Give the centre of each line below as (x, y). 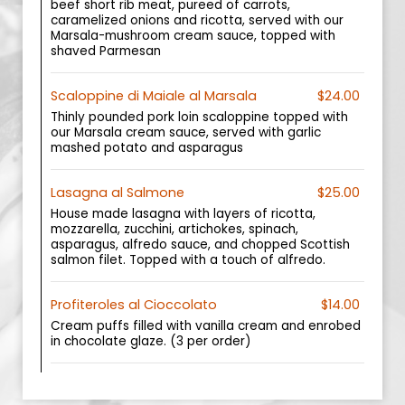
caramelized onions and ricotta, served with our (197, 20)
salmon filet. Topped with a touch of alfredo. (188, 260)
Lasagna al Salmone (118, 193)
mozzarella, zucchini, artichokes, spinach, (174, 229)
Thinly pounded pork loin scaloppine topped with (199, 117)
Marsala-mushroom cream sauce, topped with (193, 36)
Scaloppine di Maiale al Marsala (154, 96)
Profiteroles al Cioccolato (134, 305)
